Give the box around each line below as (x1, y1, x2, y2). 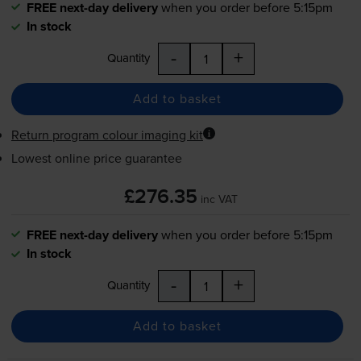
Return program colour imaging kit (10, 125, 203, 143)
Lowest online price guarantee (10, 148, 182, 167)
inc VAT (200, 190, 238, 207)
